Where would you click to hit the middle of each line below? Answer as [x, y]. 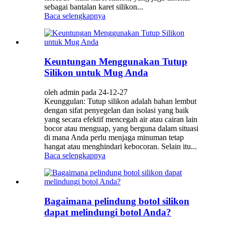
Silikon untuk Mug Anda [96, 73]
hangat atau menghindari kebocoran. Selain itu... [121, 146]
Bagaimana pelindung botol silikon [117, 201]
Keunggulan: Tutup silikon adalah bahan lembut [120, 101]
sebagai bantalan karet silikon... [94, 7]
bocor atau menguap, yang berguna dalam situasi [121, 128]
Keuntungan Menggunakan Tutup [116, 62]
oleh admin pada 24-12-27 [86, 92]
